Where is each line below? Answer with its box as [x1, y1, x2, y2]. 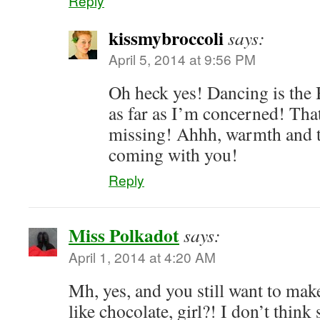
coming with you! [109, 142, 238, 166]
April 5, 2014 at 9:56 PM [109, 49, 256, 69]
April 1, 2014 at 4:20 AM [69, 247, 216, 266]
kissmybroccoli [109, 24, 224, 51]
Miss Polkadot [69, 221, 179, 249]
